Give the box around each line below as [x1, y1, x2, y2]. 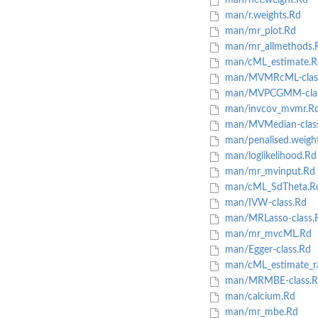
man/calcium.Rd [221, 292, 295, 302]
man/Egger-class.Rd [221, 245, 311, 256]
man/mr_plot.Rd [221, 26, 296, 37]
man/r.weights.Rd [221, 11, 301, 21]
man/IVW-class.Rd [221, 198, 307, 209]
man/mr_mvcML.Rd [221, 229, 312, 240]
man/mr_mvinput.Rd [221, 167, 315, 177]
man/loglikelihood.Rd [221, 151, 317, 162]
